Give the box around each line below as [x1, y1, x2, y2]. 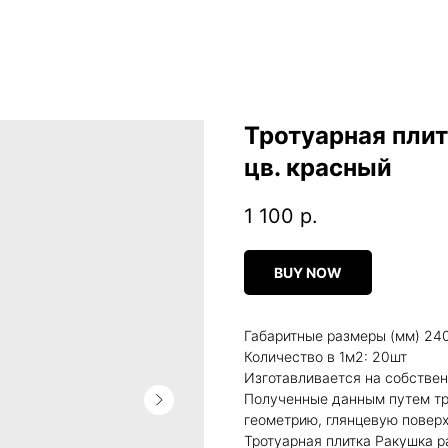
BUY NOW [274, 264, 342, 282]
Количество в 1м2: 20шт [244, 348, 407, 366]
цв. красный [244, 153, 392, 182]
